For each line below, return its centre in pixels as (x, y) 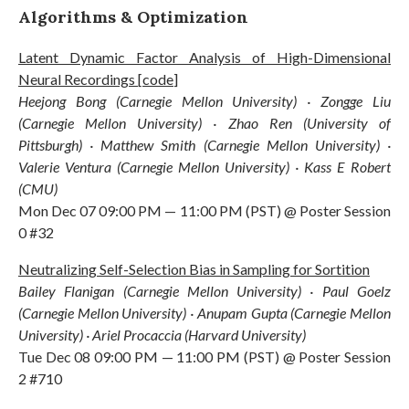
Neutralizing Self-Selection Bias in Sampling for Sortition (194, 268)
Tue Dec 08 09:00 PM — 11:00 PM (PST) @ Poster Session (204, 356)
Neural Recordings (78, 79)
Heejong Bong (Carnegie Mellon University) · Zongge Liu (204, 100)
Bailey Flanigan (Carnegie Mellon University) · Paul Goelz (204, 290)
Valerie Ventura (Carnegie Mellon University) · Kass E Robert (204, 166)
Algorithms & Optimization (133, 16)
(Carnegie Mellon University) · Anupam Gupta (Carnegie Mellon (204, 312)
